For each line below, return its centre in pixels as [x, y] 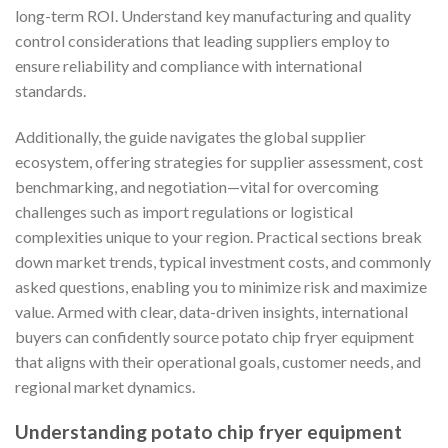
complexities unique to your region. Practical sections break [218, 236]
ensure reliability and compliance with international [188, 65]
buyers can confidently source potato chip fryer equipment [214, 336]
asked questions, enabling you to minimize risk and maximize [221, 286]
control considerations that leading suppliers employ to [202, 40]
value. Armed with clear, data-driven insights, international [211, 311]
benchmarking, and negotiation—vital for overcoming [197, 186]
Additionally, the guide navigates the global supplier [190, 136]
